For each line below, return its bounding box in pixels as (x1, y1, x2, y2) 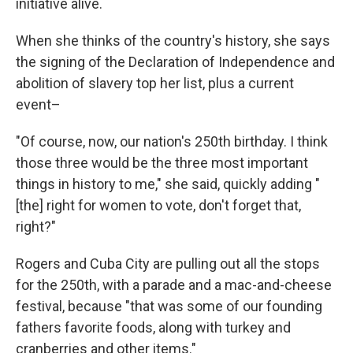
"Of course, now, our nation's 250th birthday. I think (16, 133, 328, 150)
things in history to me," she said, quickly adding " (16, 176, 320, 192)
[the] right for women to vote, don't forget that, (16, 197, 301, 214)
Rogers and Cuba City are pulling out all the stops (16, 255, 320, 272)
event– (16, 96, 61, 113)
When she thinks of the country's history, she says (16, 32, 330, 49)
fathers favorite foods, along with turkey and (16, 319, 291, 336)
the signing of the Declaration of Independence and (16, 54, 335, 70)
